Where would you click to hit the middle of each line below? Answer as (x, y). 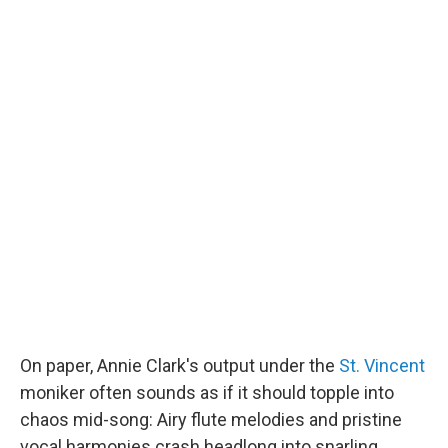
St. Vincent (382, 365)
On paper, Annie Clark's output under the (179, 365)
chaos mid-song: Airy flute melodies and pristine (211, 419)
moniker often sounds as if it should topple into (207, 392)
